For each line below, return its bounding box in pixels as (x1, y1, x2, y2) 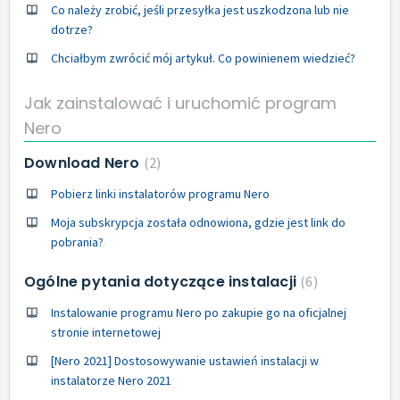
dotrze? (51, 21, 93, 37)
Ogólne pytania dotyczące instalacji (24, 271, 301, 292)
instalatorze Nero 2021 (51, 372, 171, 388)
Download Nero (24, 153, 144, 173)
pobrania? (51, 234, 104, 250)
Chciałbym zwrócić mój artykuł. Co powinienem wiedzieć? (51, 49, 355, 66)
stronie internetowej (51, 324, 161, 340)
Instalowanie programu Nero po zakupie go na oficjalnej (51, 304, 346, 321)
